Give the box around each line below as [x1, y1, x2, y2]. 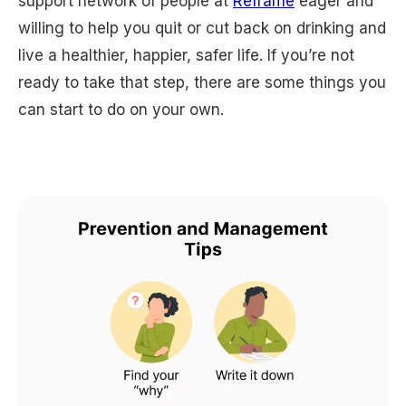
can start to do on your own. [18, 101, 224, 120]
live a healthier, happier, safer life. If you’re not [18, 46, 354, 65]
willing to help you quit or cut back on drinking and [18, 19, 386, 38]
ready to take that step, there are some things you [18, 73, 386, 92]
